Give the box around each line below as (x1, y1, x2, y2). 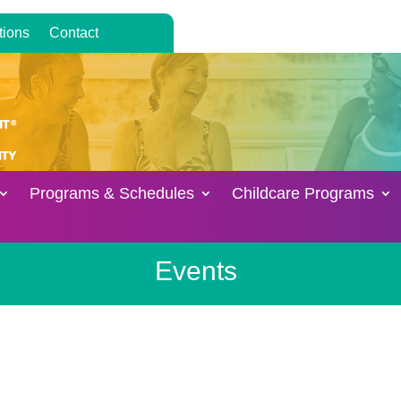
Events (155, 256, 237, 286)
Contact (48, 25, 98, 40)
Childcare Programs (232, 184, 375, 202)
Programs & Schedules (30, 184, 195, 202)
